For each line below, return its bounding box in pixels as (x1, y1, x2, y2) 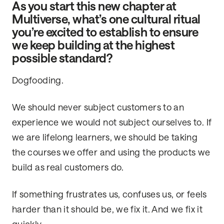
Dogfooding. (12, 75, 63, 86)
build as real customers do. (12, 162, 124, 173)
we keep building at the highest (12, 38, 175, 52)
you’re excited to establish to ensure (12, 25, 198, 39)
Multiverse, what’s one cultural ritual (12, 12, 200, 26)
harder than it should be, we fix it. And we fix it (12, 204, 202, 215)
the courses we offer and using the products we (12, 147, 210, 158)
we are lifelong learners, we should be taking (12, 132, 198, 143)
